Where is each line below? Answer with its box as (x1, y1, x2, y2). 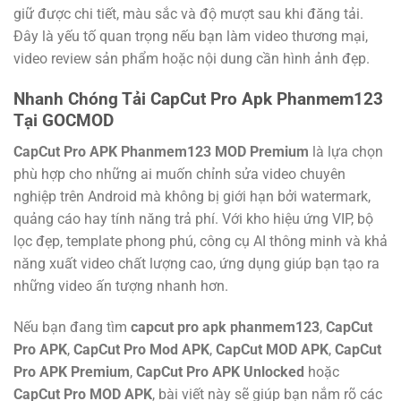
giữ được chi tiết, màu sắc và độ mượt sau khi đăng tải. (13, 5, 363, 23)
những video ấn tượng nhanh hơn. (13, 277, 228, 294)
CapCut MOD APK (216, 340, 328, 358)
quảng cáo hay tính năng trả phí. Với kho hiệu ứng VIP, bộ (13, 209, 373, 227)
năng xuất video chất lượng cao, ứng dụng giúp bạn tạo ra (13, 254, 380, 272)
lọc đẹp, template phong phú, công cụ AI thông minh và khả (13, 232, 388, 250)
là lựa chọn (312, 142, 383, 160)
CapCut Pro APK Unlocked (136, 363, 304, 380)
